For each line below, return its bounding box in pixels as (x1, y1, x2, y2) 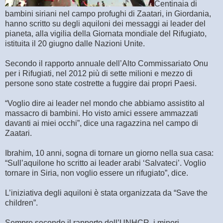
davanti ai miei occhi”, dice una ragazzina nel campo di (5, 118, 198, 127)
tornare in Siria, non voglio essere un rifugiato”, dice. (5, 168, 188, 177)
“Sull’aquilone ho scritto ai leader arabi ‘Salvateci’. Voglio (5, 158, 206, 167)
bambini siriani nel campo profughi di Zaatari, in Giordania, (5, 9, 211, 18)
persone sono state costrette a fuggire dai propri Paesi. (5, 79, 197, 88)
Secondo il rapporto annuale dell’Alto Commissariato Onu (5, 59, 208, 68)
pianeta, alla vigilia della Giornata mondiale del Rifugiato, (5, 29, 207, 38)
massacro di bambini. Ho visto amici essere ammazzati (5, 109, 198, 117)
